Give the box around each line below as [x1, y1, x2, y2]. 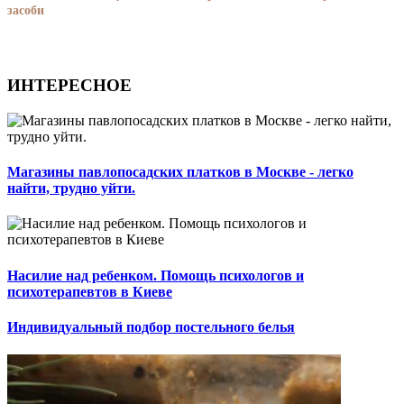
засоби [7, 4, 44, 18]
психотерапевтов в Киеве [7, 283, 172, 299]
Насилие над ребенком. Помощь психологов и [7, 267, 304, 283]
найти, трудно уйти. [7, 180, 135, 196]
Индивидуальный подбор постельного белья [7, 318, 295, 335]
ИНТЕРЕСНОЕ [7, 76, 132, 96]
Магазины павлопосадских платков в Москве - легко [7, 164, 353, 179]
